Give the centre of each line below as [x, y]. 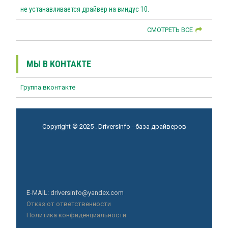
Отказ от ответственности [68, 204]
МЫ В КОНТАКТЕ [59, 64]
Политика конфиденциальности [76, 215]
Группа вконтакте [48, 87]
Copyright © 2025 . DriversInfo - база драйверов [114, 126]
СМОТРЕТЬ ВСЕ [170, 30]
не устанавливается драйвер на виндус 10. [84, 9]
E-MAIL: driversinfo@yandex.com [75, 192]
